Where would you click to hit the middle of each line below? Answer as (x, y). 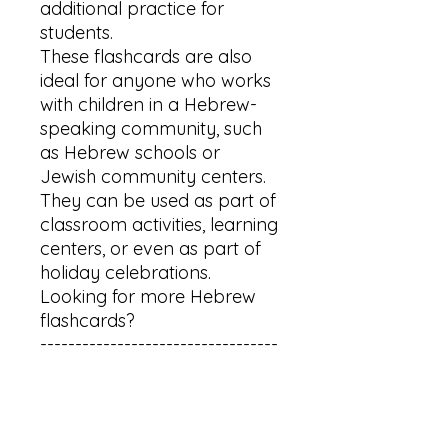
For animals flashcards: (136, 392)
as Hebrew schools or (130, 152)
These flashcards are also (146, 56)
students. (76, 32)
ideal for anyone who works (155, 80)
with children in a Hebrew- (148, 104)
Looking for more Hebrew (148, 296)
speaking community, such (151, 128)
